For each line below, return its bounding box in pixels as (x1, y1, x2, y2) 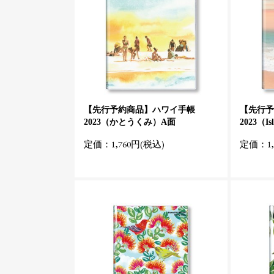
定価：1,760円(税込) (84, 138, 165, 150)
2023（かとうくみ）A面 (84, 117, 176, 127)
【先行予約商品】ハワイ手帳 (84, 105, 195, 114)
